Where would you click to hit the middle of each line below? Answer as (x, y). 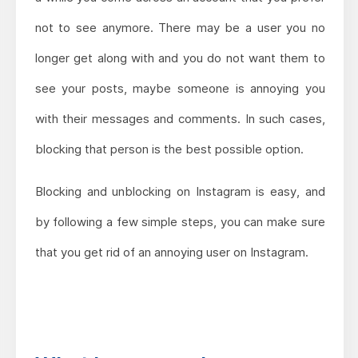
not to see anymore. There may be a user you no (180, 27)
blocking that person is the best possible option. (169, 149)
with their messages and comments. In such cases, (180, 118)
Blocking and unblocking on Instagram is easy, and (180, 191)
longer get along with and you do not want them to (180, 58)
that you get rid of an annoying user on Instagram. (171, 252)
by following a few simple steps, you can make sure (180, 221)
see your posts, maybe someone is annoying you (180, 88)
